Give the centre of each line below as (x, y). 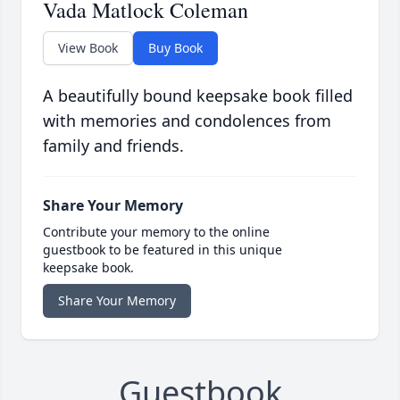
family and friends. (113, 146)
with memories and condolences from (187, 121)
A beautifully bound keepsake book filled (198, 96)
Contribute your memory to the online (156, 232)
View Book (88, 48)
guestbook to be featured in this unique (162, 250)
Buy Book (175, 48)
